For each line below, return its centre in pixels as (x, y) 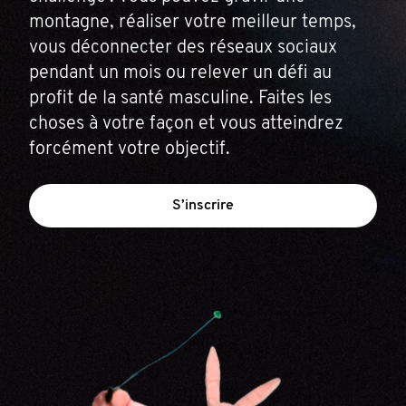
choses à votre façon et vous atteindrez (186, 124)
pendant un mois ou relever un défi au (180, 73)
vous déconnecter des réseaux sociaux (183, 48)
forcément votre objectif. (130, 150)
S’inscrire (203, 206)
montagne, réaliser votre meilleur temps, (193, 23)
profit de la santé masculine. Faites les (180, 99)
